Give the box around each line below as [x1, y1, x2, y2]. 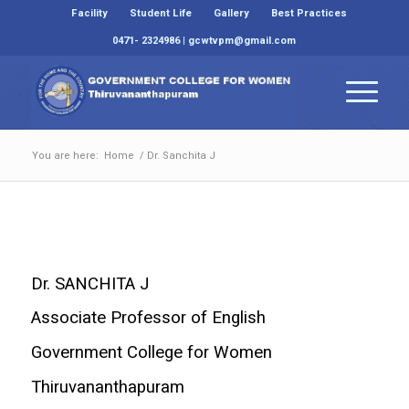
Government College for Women [30, 340, 277, 365]
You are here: [31, 148, 99, 163]
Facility [70, 5, 108, 21]
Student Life [129, 5, 192, 21]
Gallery [213, 5, 249, 21]
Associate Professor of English [30, 305, 270, 331]
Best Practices [270, 5, 347, 21]
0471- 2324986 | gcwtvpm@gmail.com [112, 33, 297, 48]
